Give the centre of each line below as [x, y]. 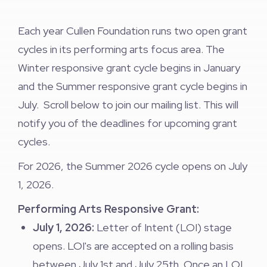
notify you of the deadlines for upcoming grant [128, 123]
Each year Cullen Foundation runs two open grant [133, 31]
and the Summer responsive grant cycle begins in [133, 86]
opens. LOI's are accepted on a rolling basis [133, 246]
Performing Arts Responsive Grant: [108, 209]
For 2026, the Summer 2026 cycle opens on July [133, 166]
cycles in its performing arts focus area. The [121, 49]
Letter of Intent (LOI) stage [164, 227]
